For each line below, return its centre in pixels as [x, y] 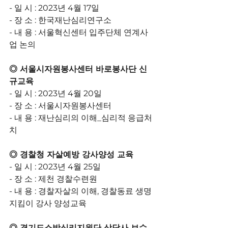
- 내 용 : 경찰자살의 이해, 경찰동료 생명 [80, 191]
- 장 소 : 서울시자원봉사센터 [60, 106]
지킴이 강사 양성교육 [48, 203]
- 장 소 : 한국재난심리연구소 [60, 20]
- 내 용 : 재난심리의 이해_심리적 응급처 [81, 118]
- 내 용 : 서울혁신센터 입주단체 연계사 [79, 32]
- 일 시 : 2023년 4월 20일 [55, 93]
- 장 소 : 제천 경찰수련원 [53, 179]
